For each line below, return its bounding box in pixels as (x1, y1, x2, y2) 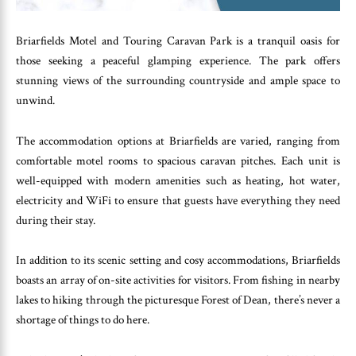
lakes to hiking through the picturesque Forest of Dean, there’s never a (16, 292, 340, 308)
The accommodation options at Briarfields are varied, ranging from (16, 133, 340, 149)
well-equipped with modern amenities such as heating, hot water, (16, 172, 340, 188)
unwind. (16, 93, 55, 109)
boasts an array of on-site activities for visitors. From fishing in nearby (16, 273, 340, 288)
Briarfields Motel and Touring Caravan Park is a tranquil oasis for (16, 33, 340, 49)
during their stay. (16, 212, 95, 228)
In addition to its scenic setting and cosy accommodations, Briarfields (16, 253, 340, 269)
